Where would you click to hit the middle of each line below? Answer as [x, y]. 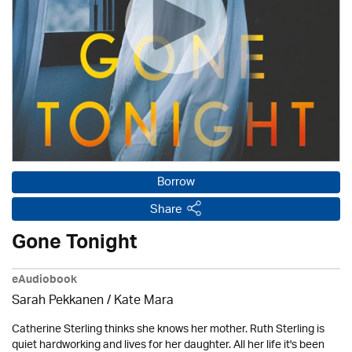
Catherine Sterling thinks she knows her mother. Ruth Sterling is [168, 330]
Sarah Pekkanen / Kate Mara [93, 301]
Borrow [176, 183]
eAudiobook [44, 281]
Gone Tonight [74, 245]
